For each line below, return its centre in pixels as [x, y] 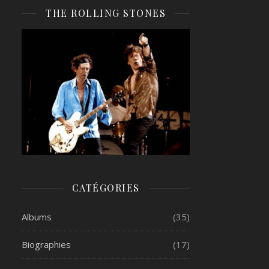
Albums [37, 217]
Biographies [46, 244]
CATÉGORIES [106, 188]
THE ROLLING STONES [106, 13]
